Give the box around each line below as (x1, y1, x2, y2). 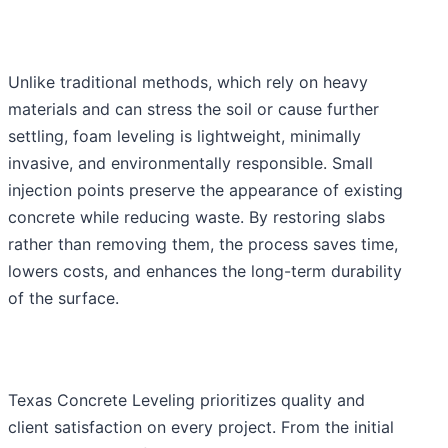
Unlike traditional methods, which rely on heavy (8, 72, 368, 93)
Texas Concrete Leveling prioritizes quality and (8, 390, 365, 411)
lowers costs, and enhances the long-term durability (8, 261, 402, 282)
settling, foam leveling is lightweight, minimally (8, 126, 361, 147)
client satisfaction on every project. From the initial (8, 417, 394, 438)
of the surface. (8, 288, 119, 309)
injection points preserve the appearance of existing (8, 180, 403, 201)
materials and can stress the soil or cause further (8, 99, 379, 120)
